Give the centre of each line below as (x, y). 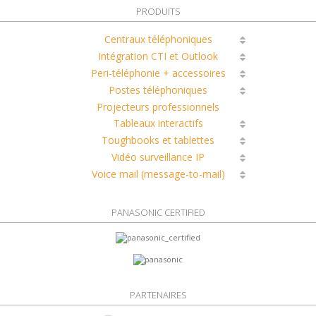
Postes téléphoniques (158, 90)
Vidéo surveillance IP (158, 157)
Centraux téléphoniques (158, 39)
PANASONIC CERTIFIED (158, 212)
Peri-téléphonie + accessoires (158, 73)
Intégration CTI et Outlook (158, 56)
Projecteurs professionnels (158, 107)
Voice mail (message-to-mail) (158, 174)
